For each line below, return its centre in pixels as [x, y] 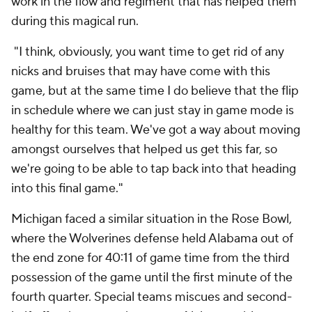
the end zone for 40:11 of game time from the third [150, 258]
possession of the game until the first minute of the [152, 278]
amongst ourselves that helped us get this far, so [144, 149]
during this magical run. [78, 21]
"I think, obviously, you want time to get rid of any [148, 52]
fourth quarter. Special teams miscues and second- [151, 297]
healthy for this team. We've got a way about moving [156, 130]
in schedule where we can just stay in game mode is [153, 110]
